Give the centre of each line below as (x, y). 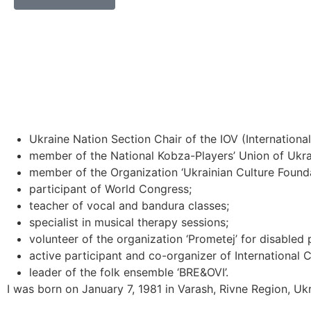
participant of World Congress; (110, 189)
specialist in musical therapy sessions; (129, 222)
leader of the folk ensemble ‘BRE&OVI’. (129, 272)
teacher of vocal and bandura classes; (129, 206)
